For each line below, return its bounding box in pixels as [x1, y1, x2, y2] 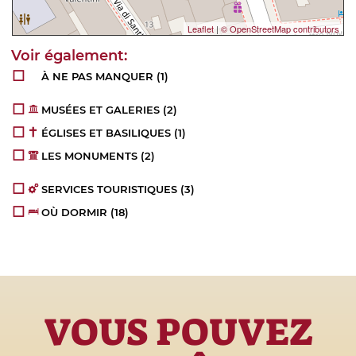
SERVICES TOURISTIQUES [41, 182, 178, 195]
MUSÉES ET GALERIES [41, 103, 161, 116]
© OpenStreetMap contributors [221, 21, 339, 35]
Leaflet [188, 21, 214, 35]
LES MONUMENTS [41, 149, 138, 162]
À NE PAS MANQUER [41, 69, 154, 83]
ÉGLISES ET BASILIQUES [41, 126, 172, 139]
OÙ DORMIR [41, 205, 108, 219]
